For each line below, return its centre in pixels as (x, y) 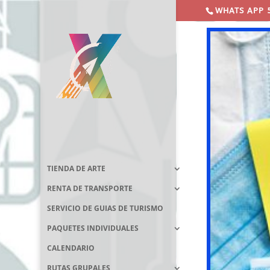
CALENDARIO (71, 248)
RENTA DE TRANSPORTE (90, 188)
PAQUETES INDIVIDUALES (93, 228)
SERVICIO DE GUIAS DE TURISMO (105, 208)
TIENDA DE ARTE (77, 168)
